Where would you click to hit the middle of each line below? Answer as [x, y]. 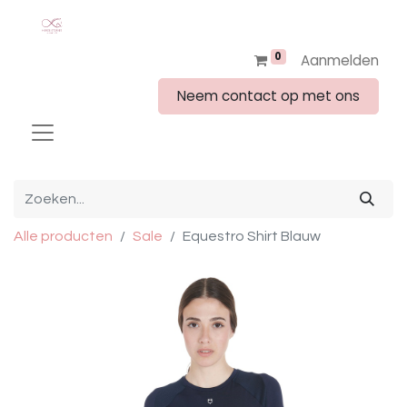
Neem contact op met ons [268, 96]
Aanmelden [340, 60]
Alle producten [63, 236]
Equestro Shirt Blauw [252, 236]
